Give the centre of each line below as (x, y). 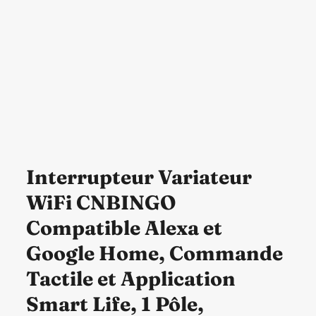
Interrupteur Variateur (139, 177)
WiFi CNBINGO (101, 202)
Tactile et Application (130, 278)
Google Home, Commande (154, 253)
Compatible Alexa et (124, 227)
